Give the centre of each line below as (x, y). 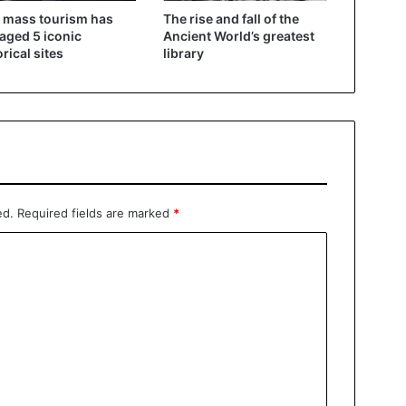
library (183, 53)
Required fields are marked (95, 213)
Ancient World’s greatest (238, 35)
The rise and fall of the (231, 18)
